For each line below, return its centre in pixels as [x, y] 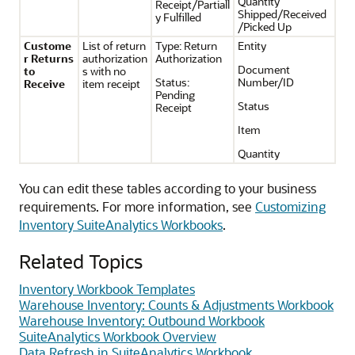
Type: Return [186, 46]
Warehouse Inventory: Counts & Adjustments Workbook [176, 305]
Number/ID [265, 82]
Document [263, 69]
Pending [175, 95]
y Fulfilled [178, 17]
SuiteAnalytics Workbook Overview [118, 336]
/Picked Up [264, 27]
